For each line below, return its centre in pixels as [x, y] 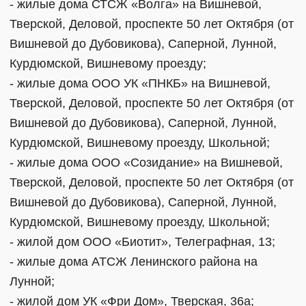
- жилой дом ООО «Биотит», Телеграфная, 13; [142, 241]
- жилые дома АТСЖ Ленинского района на [134, 261]
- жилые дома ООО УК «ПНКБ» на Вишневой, [140, 83]
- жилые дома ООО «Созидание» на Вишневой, [146, 162]
